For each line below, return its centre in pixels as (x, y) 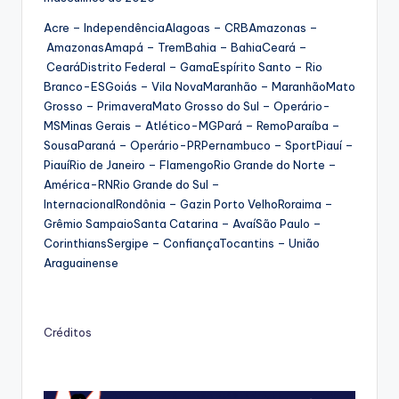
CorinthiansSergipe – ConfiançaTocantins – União (182, 244)
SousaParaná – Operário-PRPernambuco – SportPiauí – (199, 146)
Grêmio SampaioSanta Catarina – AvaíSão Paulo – (183, 224)
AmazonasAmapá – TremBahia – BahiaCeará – (175, 48)
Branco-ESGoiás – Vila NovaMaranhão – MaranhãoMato (199, 87)
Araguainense (81, 263)
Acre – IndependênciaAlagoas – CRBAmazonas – (181, 28)
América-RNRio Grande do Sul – (132, 185)
